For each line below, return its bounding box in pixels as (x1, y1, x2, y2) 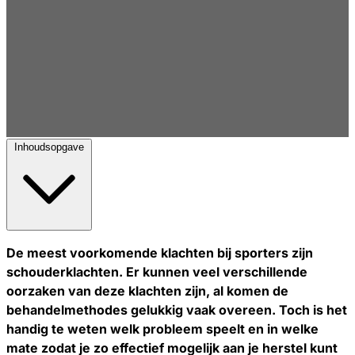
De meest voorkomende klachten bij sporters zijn (6, 244, 313, 261)
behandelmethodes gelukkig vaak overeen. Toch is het (6, 301, 347, 318)
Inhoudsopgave (14, 140, 84, 153)
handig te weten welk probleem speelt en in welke (6, 320, 319, 337)
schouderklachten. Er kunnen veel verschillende (6, 263, 307, 280)
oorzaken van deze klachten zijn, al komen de (6, 282, 288, 299)
